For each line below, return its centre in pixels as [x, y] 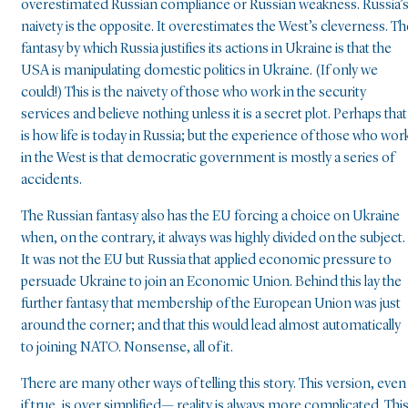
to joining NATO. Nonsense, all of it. [127, 348]
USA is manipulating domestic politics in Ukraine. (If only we [199, 71]
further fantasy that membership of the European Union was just [211, 305]
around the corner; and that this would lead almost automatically [211, 326]
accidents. [51, 181]
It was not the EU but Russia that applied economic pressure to [206, 261]
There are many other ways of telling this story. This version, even [214, 385]
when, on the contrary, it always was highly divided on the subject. [213, 239]
